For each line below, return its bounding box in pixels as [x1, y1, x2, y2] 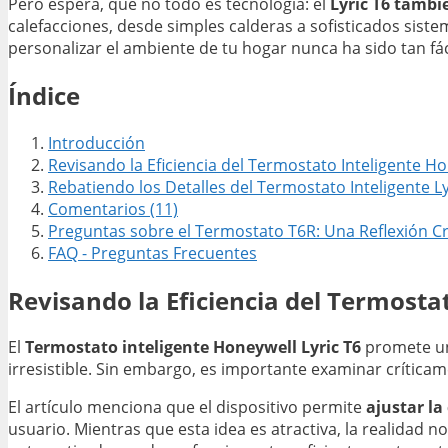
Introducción [48, 131, 145, 154]
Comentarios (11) [48, 197, 178, 220]
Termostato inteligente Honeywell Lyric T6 [25, 336, 361, 359]
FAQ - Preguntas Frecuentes [48, 241, 257, 264]
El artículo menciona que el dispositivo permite [8, 396, 366, 419]
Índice [8, 78, 80, 112]
